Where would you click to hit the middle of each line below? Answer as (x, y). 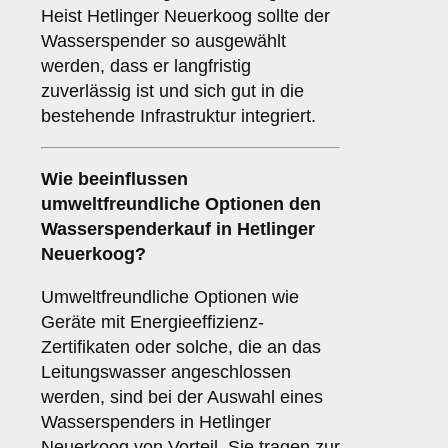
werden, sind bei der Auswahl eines (182, 397)
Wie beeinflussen (114, 179)
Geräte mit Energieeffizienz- (152, 322)
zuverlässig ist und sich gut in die (172, 91)
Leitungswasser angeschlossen (166, 372)
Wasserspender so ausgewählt (163, 41)
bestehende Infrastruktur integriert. (178, 116)
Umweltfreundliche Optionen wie (170, 297)
